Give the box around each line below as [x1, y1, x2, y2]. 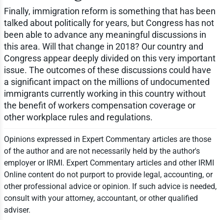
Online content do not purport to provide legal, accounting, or [3, 169, 213, 179]
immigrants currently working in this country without [3, 88, 206, 99]
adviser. [3, 205, 30, 215]
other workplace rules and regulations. [3, 111, 153, 122]
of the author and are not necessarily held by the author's [3, 146, 200, 156]
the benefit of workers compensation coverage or [3, 100, 195, 110]
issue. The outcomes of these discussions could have [3, 64, 211, 75]
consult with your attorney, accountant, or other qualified [3, 193, 198, 203]
